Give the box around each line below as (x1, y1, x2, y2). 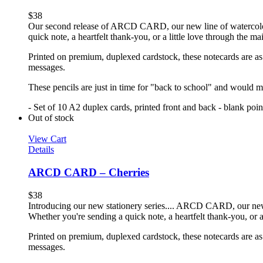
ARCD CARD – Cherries (28, 166, 149, 179)
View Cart (28, 134, 66, 144)
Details (28, 144, 54, 155)
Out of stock (28, 113, 74, 123)
